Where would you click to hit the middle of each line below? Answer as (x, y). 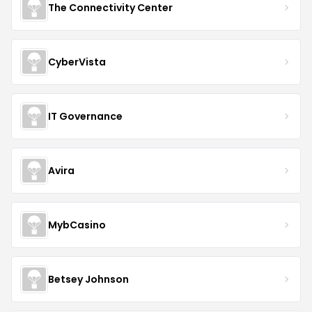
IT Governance (85, 116)
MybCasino (77, 225)
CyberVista (77, 62)
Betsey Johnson (88, 279)
